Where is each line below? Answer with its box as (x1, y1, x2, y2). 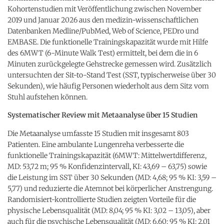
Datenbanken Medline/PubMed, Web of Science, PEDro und (7, 26, 198, 35)
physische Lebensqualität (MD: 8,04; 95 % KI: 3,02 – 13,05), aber (7, 205, 210, 215)
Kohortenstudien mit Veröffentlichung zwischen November (7, 4, 201, 13)
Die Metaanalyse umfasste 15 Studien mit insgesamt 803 (7, 128, 189, 138)
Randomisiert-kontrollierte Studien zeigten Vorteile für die (7, 194, 196, 204)
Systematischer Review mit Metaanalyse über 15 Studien (7, 110, 197, 119)
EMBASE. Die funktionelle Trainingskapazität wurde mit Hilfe (7, 37, 208, 46)
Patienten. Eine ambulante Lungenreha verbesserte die (7, 139, 184, 149)
